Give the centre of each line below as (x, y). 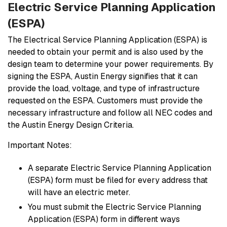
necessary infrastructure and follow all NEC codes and (110, 112)
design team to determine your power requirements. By (110, 64)
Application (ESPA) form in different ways (104, 219)
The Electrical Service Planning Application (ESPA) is (107, 40)
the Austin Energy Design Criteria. (71, 125)
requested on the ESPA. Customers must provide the (105, 100)
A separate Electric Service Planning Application (120, 168)
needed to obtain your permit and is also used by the (105, 52)
